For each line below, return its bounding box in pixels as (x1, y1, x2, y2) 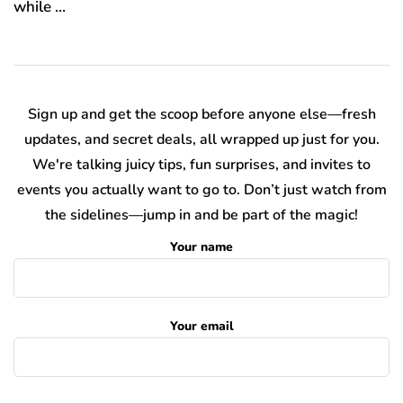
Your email (169, 317, 234, 335)
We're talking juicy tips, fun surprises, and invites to (32, 154, 371, 175)
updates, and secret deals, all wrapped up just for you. (23, 129, 380, 149)
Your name (170, 237, 233, 255)
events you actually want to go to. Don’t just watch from (16, 179, 387, 200)
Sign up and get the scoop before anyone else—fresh (27, 103, 376, 124)
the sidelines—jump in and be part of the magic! (45, 204, 358, 225)
